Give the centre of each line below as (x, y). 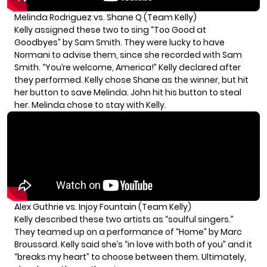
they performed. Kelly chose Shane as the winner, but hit (131, 80)
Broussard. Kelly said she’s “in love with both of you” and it (133, 244)
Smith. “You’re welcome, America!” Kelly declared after (128, 67)
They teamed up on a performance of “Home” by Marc (128, 232)
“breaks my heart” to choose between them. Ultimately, (130, 257)
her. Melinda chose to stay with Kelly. (90, 105)
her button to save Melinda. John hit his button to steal (128, 92)
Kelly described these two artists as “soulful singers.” (124, 219)
